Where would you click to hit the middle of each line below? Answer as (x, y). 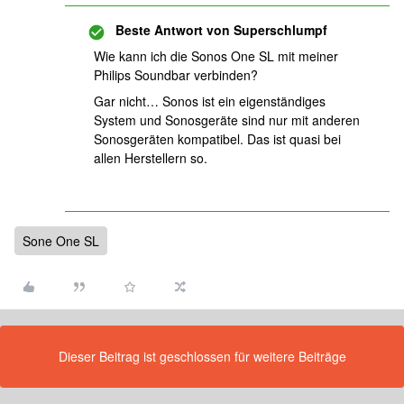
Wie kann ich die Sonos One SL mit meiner (216, 56)
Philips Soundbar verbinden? (176, 75)
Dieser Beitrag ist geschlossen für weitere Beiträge (202, 356)
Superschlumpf (279, 30)
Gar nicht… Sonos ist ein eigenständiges (210, 101)
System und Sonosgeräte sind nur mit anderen (227, 120)
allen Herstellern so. (152, 158)
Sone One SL (61, 241)
